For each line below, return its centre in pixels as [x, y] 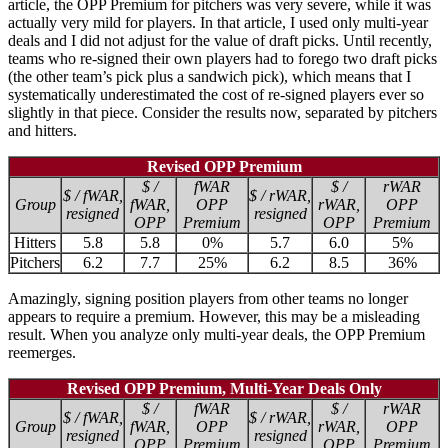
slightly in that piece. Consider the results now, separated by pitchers [222, 112]
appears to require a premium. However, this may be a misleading [214, 316]
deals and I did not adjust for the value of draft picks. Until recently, [220, 40]
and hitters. [42, 130]
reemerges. [42, 352]
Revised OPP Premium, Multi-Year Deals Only [224, 388]
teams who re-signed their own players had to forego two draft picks [222, 58]
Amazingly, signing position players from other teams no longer [208, 298]
